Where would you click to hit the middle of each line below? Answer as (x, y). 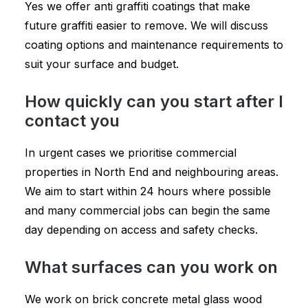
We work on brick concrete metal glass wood (143, 299)
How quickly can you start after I (154, 101)
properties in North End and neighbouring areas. (152, 172)
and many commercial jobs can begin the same (147, 210)
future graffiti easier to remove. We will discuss (146, 25)
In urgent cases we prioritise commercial (131, 153)
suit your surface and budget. (102, 64)
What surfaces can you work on (151, 267)
